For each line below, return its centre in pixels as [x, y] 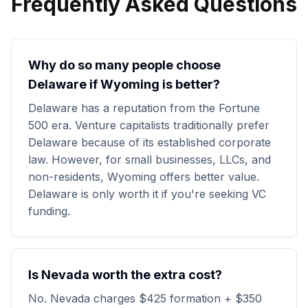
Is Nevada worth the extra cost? [125, 275]
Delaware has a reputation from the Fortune [144, 108]
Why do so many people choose [124, 65]
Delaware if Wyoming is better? [124, 84]
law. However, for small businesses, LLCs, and [150, 159]
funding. [49, 211]
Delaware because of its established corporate [150, 142]
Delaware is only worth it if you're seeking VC [147, 194]
